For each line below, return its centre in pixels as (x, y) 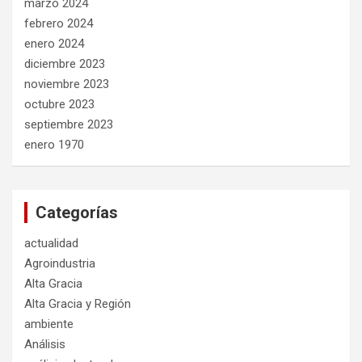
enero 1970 (54, 144)
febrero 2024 (59, 23)
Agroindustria (60, 263)
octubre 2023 (59, 104)
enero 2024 (54, 43)
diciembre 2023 (65, 63)
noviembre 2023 (67, 84)
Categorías (77, 212)
